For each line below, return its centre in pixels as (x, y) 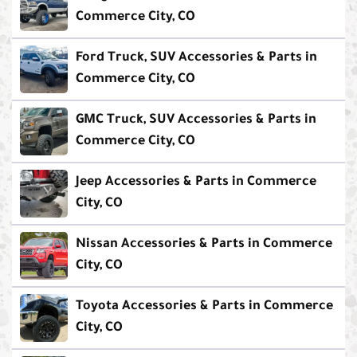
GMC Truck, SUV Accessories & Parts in (196, 121)
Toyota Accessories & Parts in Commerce (204, 307)
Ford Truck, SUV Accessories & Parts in (196, 59)
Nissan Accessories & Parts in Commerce (204, 245)
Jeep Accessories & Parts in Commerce (196, 183)
